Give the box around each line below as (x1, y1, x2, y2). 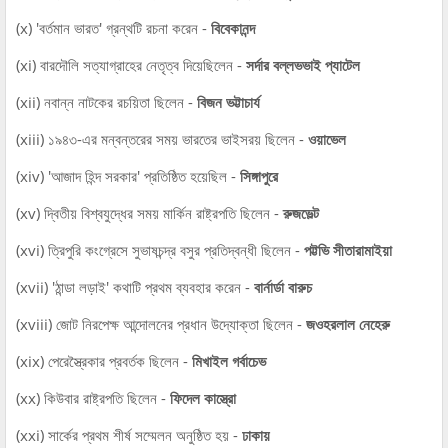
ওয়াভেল (308, 128, 346, 149)
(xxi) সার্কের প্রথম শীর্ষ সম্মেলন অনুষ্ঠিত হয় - (16, 424, 242, 445)
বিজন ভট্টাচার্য (197, 91, 260, 112)
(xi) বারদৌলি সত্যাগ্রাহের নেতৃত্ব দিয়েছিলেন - (16, 54, 246, 75)
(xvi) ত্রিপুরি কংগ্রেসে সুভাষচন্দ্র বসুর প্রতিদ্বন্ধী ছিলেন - (16, 239, 304, 260)
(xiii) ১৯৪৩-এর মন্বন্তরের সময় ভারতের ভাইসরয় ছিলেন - (16, 128, 308, 149)
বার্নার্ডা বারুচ (254, 276, 312, 297)
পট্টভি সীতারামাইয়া (304, 239, 392, 260)
